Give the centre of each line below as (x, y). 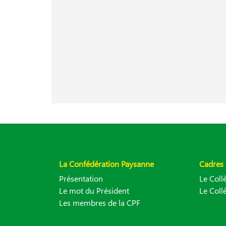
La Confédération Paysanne (106, 164)
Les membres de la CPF (100, 203)
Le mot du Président (94, 191)
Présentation (81, 179)
